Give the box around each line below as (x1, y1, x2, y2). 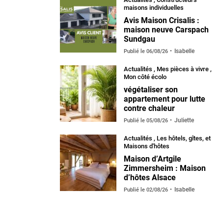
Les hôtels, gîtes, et (157, 134, 211, 142)
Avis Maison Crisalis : (124, 15, 199, 25)
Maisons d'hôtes (124, 142, 169, 150)
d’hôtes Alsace (124, 172, 176, 182)
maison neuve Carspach (124, 25, 209, 34)
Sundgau (124, 34, 155, 44)
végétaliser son (124, 84, 178, 94)
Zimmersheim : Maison (124, 163, 206, 173)
